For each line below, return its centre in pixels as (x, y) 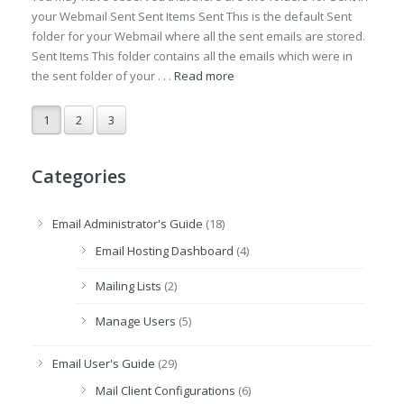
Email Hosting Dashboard (165, 251)
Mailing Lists (129, 286)
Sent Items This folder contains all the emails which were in (192, 56)
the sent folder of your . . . (103, 76)
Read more (204, 76)
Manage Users (136, 321)
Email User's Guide (104, 363)
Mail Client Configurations (165, 390)
